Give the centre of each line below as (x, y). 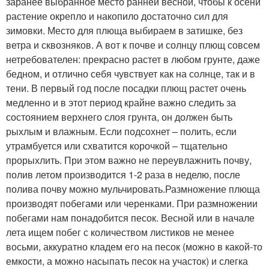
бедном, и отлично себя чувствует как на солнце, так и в (131, 73)
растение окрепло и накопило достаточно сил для (117, 16)
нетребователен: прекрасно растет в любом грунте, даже (133, 59)
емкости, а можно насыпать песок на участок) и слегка (127, 261)
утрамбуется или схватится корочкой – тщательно (117, 145)
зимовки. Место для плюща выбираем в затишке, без (124, 30)
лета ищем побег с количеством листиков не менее (120, 232)
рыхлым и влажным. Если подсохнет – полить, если (121, 131)
